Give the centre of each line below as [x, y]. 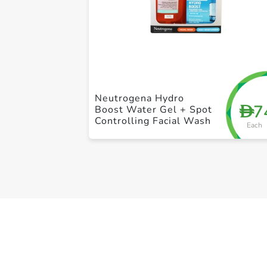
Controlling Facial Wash [153, 121]
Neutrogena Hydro [140, 98]
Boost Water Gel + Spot [154, 109]
